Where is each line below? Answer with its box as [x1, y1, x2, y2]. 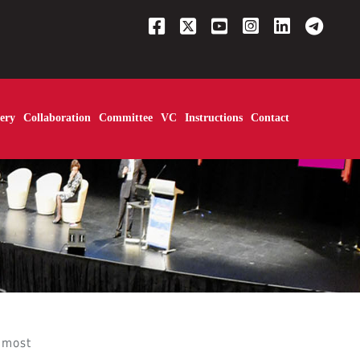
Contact [251, 112, 289, 124]
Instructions [185, 112, 243, 124]
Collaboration [23, 112, 91, 124]
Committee [99, 112, 153, 124]
